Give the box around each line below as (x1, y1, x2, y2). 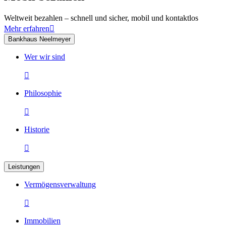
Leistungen (8, 163, 40, 171)
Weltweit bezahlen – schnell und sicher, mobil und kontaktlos (4, 14, 198, 23)
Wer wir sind (24, 52, 65, 62)
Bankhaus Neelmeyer (8, 35, 71, 43)
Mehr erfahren (4, 24, 49, 33)
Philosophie (24, 89, 62, 98)
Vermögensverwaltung (24, 180, 96, 189)
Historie (24, 125, 49, 134)
